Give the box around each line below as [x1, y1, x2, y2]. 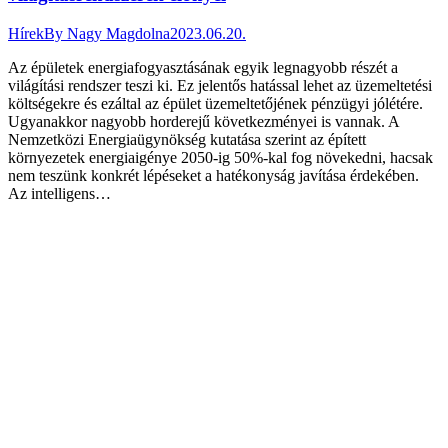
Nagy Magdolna [67, 24, 170, 42]
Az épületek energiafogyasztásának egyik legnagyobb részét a [8, 58, 398, 76]
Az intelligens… [8, 184, 111, 202]
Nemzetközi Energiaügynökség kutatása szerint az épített [8, 130, 366, 148]
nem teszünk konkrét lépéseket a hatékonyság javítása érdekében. [8, 166, 419, 184]
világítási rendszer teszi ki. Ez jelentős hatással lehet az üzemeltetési [8, 76, 432, 94]
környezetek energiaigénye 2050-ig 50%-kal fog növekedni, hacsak [8, 148, 433, 166]
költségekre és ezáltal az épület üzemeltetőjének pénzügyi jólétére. [8, 94, 423, 112]
